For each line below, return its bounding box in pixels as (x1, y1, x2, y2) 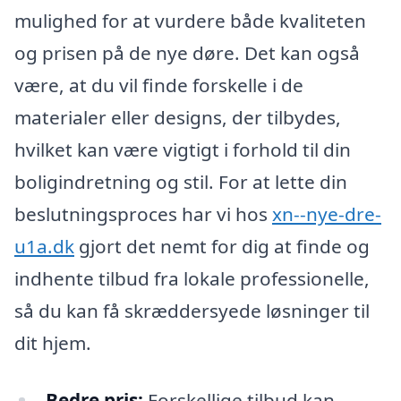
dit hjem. (14, 329, 91, 355)
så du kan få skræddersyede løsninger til (14, 297, 370, 323)
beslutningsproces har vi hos (14, 200, 272, 226)
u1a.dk (14, 233, 74, 259)
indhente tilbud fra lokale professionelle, (14, 265, 370, 291)
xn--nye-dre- (272, 200, 381, 226)
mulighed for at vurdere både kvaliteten (14, 7, 366, 33)
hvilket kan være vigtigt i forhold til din (14, 136, 351, 162)
